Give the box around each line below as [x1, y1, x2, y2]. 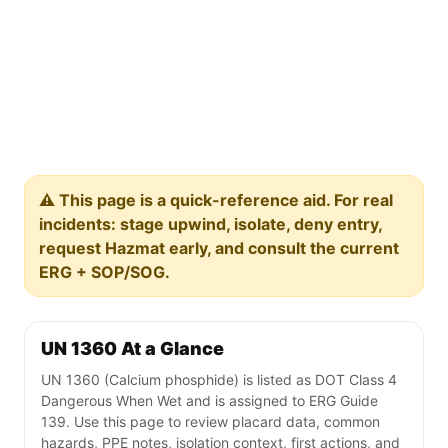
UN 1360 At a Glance [41, 338, 224, 360]
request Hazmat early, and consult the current [39, 238, 399, 259]
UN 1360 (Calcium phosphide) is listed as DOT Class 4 [41, 371, 397, 389]
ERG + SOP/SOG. [39, 262, 170, 283]
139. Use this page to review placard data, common [41, 413, 380, 431]
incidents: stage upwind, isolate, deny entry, [39, 214, 383, 235]
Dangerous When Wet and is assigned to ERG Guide [41, 392, 378, 410]
